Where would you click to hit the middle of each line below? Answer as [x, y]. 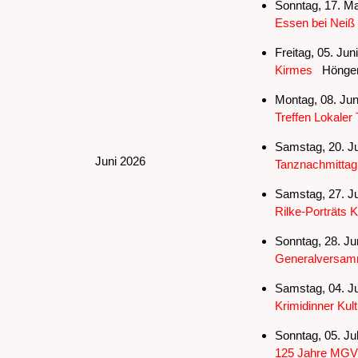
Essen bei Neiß [314, 22]
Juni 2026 [120, 161]
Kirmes [295, 70]
